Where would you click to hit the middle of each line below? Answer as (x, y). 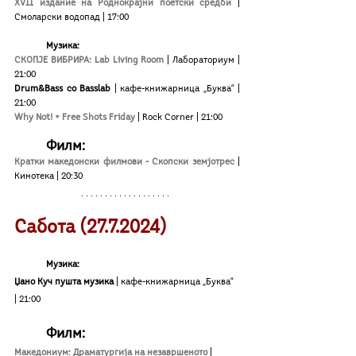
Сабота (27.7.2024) (90, 228)
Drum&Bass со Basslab (64, 89)
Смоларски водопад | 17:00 (72, 17)
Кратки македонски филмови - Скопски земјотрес (124, 162)
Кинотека (34, 176)
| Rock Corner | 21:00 (180, 117)
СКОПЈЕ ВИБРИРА (52, 60)
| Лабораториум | (203, 60)
